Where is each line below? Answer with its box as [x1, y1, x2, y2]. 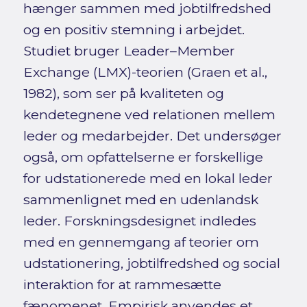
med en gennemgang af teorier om [23, 234, 259, 250]
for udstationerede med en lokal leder [23, 170, 273, 186]
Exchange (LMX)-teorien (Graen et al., [23, 64, 267, 80]
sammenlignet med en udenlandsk [23, 191, 258, 208]
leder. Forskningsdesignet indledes [23, 212, 256, 229]
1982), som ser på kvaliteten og [23, 85, 224, 101]
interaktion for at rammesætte [23, 276, 221, 293]
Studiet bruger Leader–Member [23, 42, 235, 59]
